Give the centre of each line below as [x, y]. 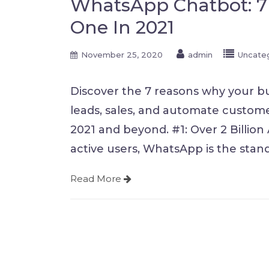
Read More [97, 179]
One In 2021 [122, 27]
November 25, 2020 [122, 55]
